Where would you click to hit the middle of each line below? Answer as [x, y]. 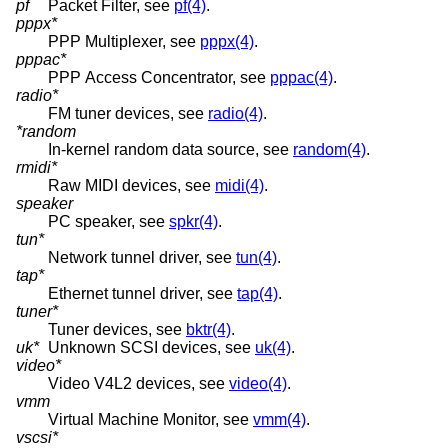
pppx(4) [227, 42]
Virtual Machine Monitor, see [150, 420]
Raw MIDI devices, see [131, 186]
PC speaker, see [108, 222]
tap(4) [257, 294]
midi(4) [239, 186]
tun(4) [256, 258]
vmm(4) [279, 420]
